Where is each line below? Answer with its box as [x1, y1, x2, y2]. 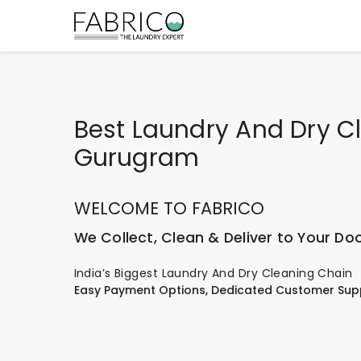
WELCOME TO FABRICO [73, 197, 264, 220]
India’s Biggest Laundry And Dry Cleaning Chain [73, 265, 353, 281]
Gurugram [73, 141, 200, 174]
